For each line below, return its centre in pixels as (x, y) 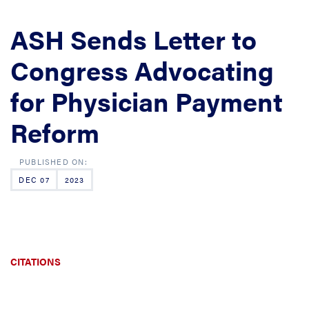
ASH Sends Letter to (133, 39)
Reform (55, 132)
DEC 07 (34, 180)
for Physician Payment (147, 101)
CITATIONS (36, 261)
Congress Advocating (142, 70)
